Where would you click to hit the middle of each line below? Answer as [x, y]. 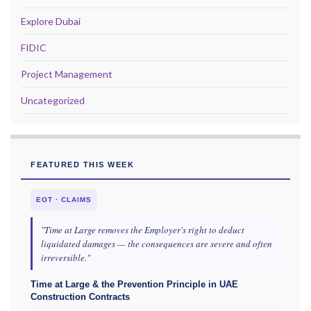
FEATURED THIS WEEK [82, 165]
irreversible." [66, 258]
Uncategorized [53, 101]
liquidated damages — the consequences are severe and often [157, 244]
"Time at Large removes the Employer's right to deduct [143, 230]
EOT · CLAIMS [64, 200]
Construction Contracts [80, 297]
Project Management [67, 74]
